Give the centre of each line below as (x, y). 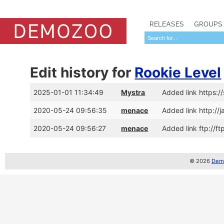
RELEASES (167, 24)
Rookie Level (178, 72)
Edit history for (82, 72)
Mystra (133, 92)
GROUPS (208, 24)
